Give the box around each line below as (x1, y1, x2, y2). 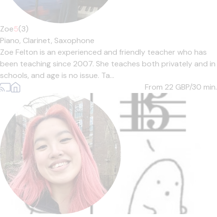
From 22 (145, 82, 175, 92)
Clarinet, (23, 35, 54, 46)
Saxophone (54, 35, 94, 46)
